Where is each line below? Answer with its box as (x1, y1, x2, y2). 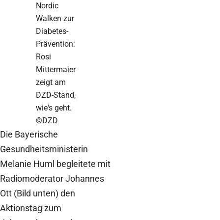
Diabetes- (35, 26, 68, 36)
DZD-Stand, (35, 90, 76, 100)
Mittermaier (35, 64, 76, 74)
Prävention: (35, 39, 75, 49)
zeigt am (35, 77, 66, 87)
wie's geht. (35, 103, 72, 112)
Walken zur (35, 13, 74, 23)
